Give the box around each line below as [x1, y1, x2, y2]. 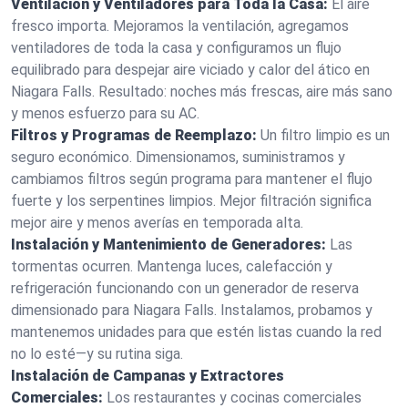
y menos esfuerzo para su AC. [11, 105, 199, 122]
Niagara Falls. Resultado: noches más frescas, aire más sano [11, 83, 393, 100]
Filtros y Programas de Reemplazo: [11, 127, 257, 144]
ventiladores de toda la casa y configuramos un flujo [11, 39, 342, 56]
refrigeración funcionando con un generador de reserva [11, 280, 359, 297]
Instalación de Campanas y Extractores [11, 367, 284, 384]
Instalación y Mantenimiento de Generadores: [11, 236, 326, 253]
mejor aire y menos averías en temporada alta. [11, 214, 303, 231]
